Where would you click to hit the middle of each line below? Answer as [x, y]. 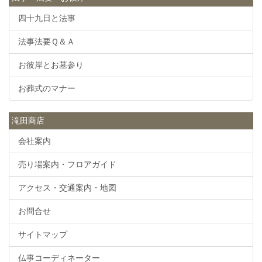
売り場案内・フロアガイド [67, 165]
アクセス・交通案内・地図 [67, 188]
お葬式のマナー [47, 89]
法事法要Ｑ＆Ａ [46, 42]
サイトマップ [43, 235]
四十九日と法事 [47, 18]
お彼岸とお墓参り [51, 65]
